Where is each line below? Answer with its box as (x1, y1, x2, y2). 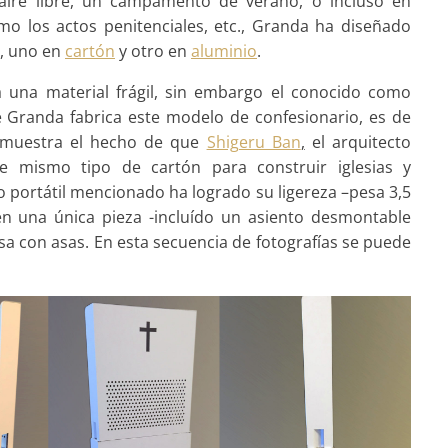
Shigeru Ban (206, 131, 301, 154)
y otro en (115, 40, 191, 63)
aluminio (191, 40, 257, 63)
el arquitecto (304, 131, 412, 154)
